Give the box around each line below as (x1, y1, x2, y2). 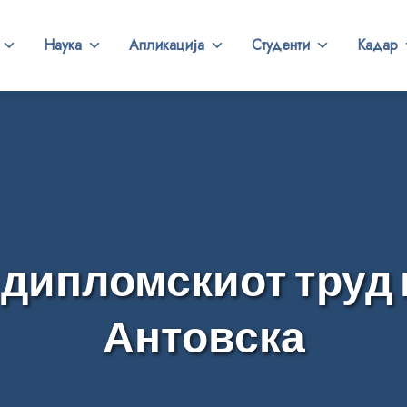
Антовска (102, 319, 305, 363)
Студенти (251, 35, 310, 55)
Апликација (128, 35, 204, 55)
